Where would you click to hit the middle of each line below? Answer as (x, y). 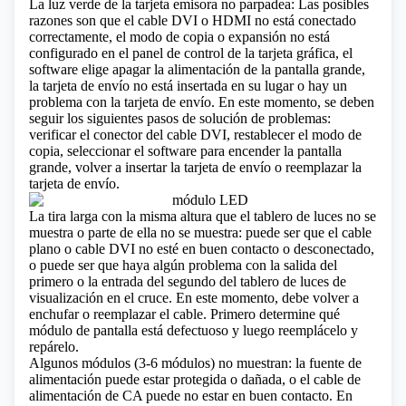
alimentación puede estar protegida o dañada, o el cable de (195, 379)
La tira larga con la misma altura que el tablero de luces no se (203, 216)
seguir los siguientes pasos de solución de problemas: (180, 118)
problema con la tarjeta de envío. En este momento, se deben (202, 102)
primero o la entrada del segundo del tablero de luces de (188, 281)
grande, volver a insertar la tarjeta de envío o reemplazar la (195, 167)
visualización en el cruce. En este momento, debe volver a (194, 298)
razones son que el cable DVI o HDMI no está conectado (193, 20)
